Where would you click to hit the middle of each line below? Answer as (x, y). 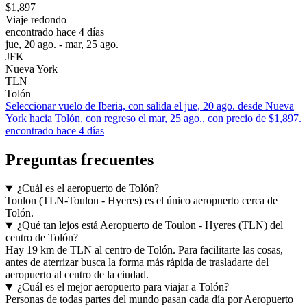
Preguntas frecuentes (79, 159)
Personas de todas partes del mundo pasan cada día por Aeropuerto (149, 299)
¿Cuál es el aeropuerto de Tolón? (88, 188)
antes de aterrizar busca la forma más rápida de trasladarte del (137, 262)
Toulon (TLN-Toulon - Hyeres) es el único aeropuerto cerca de (142, 201)
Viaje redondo (36, 19)
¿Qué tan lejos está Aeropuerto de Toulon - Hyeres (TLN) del (150, 225)
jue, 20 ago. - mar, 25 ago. (62, 44)
